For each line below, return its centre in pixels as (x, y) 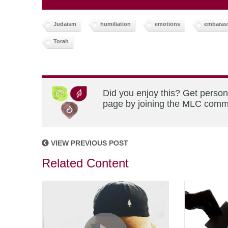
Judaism (65, 24)
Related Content (85, 163)
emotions (167, 24)
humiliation (116, 24)
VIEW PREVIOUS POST (89, 143)
